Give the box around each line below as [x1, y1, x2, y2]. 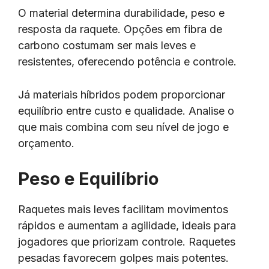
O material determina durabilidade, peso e [18, 6, 225, 19]
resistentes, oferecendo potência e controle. [18, 55, 240, 68]
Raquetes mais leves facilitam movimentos [18, 203, 228, 216]
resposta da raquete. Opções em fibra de [18, 22, 222, 35]
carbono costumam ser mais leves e [18, 38, 196, 52]
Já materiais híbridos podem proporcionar [18, 88, 225, 101]
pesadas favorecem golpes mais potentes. [18, 252, 232, 265]
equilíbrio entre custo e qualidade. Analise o [18, 104, 234, 118]
